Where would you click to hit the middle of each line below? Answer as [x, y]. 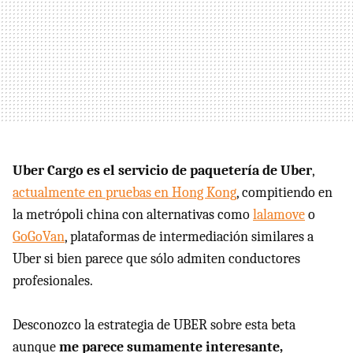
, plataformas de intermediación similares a [189, 236]
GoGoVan [39, 236]
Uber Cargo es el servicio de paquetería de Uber [162, 170]
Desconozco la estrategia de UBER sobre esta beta [154, 325]
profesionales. [53, 281]
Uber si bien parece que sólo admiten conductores [156, 258]
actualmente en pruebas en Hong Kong [124, 192]
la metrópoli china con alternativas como [133, 214]
